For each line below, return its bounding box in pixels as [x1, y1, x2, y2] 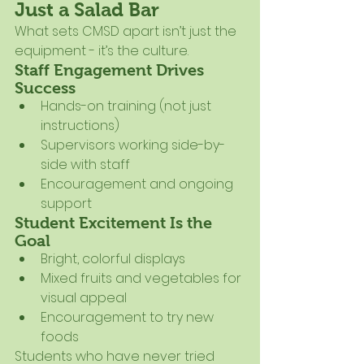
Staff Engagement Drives [15, 61, 208, 80]
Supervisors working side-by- [41, 136, 225, 155]
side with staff [41, 155, 130, 175]
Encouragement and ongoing [41, 175, 236, 194]
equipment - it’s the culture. [15, 41, 188, 61]
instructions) [41, 116, 119, 136]
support [41, 194, 92, 214]
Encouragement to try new [41, 308, 217, 327]
